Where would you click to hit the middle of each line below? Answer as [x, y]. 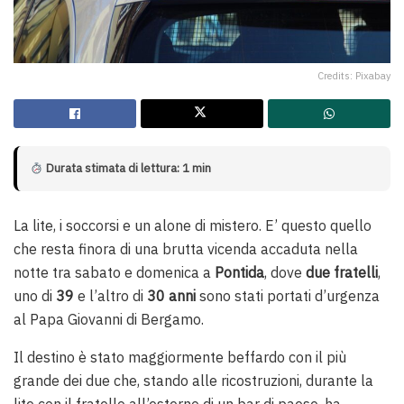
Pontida [239, 273]
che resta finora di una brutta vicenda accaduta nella [186, 249]
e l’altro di [112, 296]
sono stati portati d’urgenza [289, 296]
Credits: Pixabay [354, 76]
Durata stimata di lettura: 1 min [127, 169]
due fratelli [342, 273]
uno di [35, 296]
